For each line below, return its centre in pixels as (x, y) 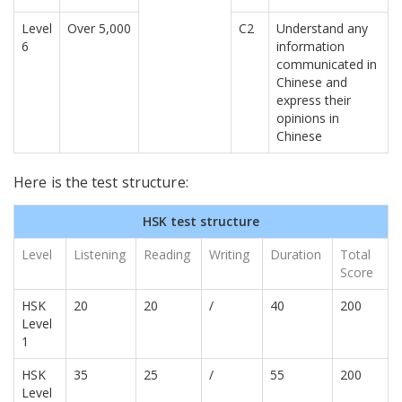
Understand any (322, 29)
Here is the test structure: (101, 183)
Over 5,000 (99, 29)
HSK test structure (201, 222)
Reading (167, 255)
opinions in (308, 118)
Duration (296, 255)
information (310, 47)
